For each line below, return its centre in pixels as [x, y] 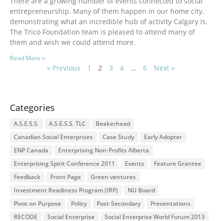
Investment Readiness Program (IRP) [66, 190]
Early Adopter [163, 137]
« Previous [63, 68]
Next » [164, 68]
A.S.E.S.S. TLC [67, 124]
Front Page [66, 177]
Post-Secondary [119, 204]
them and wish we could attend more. [73, 42]
